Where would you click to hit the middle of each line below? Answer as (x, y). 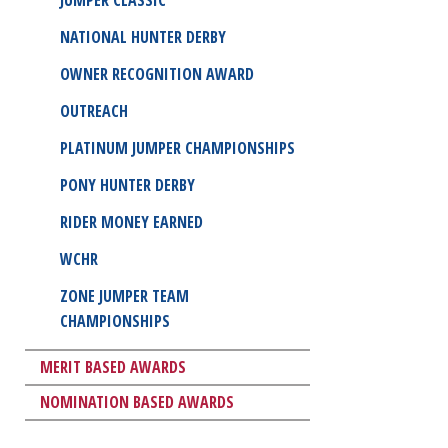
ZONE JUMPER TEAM (124, 295)
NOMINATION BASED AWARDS (137, 401)
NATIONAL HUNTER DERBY (143, 36)
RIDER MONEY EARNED (131, 221)
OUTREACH (94, 110)
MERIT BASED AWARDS (113, 366)
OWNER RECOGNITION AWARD (157, 73)
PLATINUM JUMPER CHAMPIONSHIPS (177, 147)
